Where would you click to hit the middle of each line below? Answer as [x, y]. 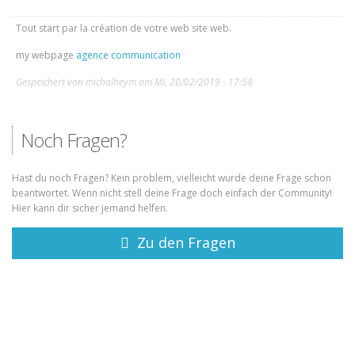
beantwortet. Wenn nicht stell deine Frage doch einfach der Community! [172, 193]
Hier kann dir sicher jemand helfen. [90, 208]
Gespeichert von [51, 82]
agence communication [128, 55]
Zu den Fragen [186, 243]
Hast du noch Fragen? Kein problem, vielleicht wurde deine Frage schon [172, 178]
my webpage [46, 55]
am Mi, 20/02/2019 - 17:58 [195, 82]
